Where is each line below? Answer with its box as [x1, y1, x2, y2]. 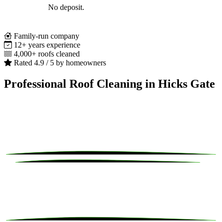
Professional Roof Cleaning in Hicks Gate [4, 77, 215, 90]
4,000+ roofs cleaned [14, 50, 80, 58]
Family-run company [14, 32, 79, 41]
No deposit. [48, 3, 84, 12]
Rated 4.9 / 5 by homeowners [14, 58, 106, 67]
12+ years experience [14, 41, 80, 50]
